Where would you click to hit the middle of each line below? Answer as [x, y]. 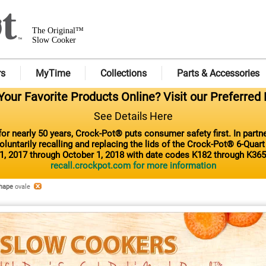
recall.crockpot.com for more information [133, 165]
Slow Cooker [54, 40]
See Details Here [133, 116]
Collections [123, 73]
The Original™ [58, 31]
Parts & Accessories [218, 73]
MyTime [53, 73]
